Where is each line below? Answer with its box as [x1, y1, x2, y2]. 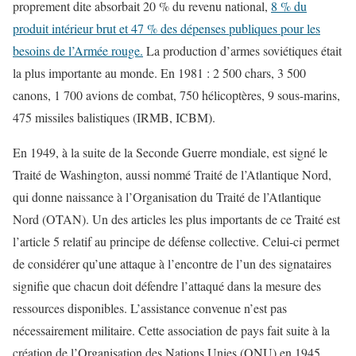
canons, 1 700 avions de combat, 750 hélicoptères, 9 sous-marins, [13, 87, 340, 104]
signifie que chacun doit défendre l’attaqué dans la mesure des [13, 277, 321, 295]
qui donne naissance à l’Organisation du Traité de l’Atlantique [13, 188, 321, 206]
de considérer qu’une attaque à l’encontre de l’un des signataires [13, 255, 331, 273]
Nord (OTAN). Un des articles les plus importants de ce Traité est [13, 211, 340, 228]
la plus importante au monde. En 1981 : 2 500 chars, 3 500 [13, 64, 306, 82]
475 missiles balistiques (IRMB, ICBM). [13, 109, 215, 126]
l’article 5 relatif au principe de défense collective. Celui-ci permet [13, 233, 339, 250]
